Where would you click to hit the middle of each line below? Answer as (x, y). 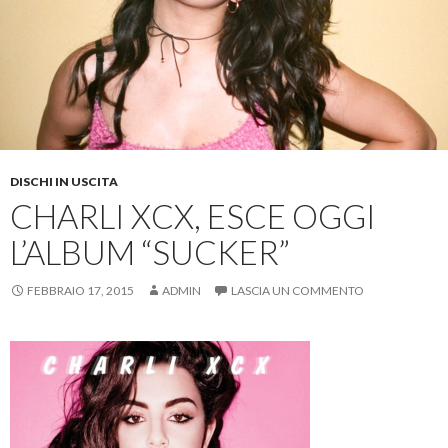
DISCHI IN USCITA (64, 181)
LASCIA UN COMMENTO (297, 290)
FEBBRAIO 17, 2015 (80, 290)
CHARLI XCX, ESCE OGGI (193, 215)
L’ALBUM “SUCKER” (150, 251)
